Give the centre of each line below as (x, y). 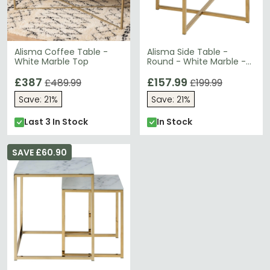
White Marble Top (52, 61)
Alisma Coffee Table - (61, 52)
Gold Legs (167, 71)
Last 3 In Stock (56, 122)
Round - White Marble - (196, 61)
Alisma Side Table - (187, 52)
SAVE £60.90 (39, 152)
